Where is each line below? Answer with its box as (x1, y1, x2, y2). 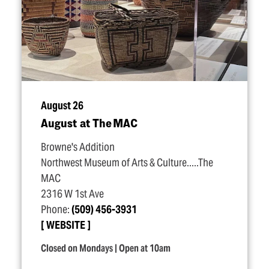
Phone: (41, 203, 71, 216)
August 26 (41, 99, 83, 112)
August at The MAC (41, 116, 138, 130)
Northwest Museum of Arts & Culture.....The (41, 156, 213, 169)
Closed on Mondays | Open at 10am (41, 242, 171, 255)
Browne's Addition (41, 141, 115, 154)
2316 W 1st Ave (41, 187, 104, 201)
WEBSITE (46, 219, 85, 232)
